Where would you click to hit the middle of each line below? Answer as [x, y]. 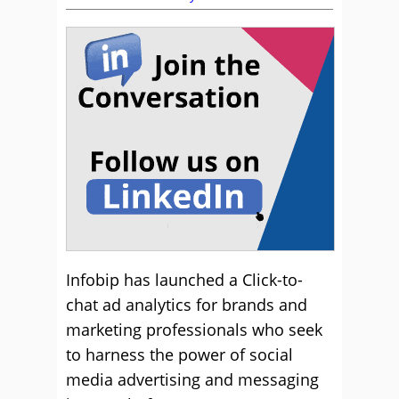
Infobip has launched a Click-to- [184, 280]
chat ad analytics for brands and [187, 305]
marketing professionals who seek [194, 330]
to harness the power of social [179, 354]
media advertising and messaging [192, 379]
